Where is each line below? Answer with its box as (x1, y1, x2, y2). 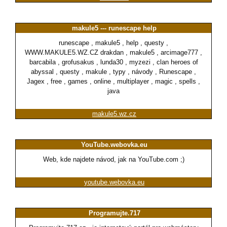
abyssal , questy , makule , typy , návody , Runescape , (31, 68, 196, 76)
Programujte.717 (88, 209, 140, 217)
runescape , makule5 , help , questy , (59, 39, 168, 47)
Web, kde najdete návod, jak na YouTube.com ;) (43, 156, 184, 164)
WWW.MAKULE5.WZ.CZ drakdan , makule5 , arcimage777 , (25, 49, 202, 57)
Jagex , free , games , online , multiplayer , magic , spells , (27, 78, 200, 86)
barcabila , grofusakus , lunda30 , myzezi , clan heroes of (29, 58, 198, 66)
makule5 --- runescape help (72, 24, 157, 32)
